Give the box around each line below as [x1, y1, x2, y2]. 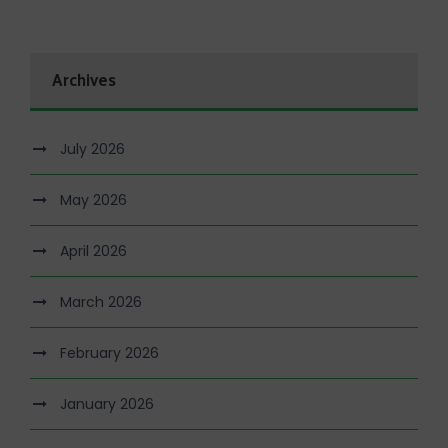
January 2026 [60, 393, 154, 414]
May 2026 [60, 189, 127, 210]
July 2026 [60, 138, 125, 159]
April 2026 [60, 240, 127, 261]
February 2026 [60, 342, 159, 363]
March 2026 [60, 291, 142, 312]
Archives [52, 70, 116, 90]
